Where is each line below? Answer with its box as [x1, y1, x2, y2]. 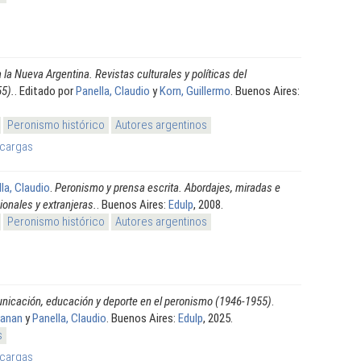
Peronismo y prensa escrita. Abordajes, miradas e [55, 180, 280, 195]
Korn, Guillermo [160, 83, 230, 98]
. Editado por [15, 83, 76, 98]
